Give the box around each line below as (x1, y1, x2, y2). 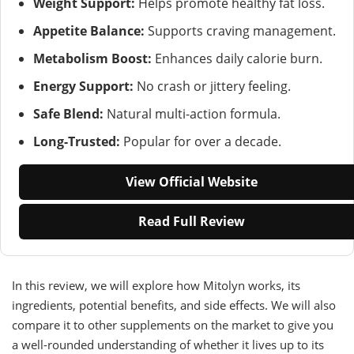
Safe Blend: (32, 104, 104, 122)
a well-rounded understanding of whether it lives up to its (12, 336, 324, 352)
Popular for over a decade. (119, 132, 281, 150)
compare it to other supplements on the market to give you (12, 316, 333, 333)
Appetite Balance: (32, 21, 145, 40)
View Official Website (125, 172, 258, 190)
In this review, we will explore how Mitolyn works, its (12, 277, 300, 293)
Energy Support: (32, 77, 134, 95)
